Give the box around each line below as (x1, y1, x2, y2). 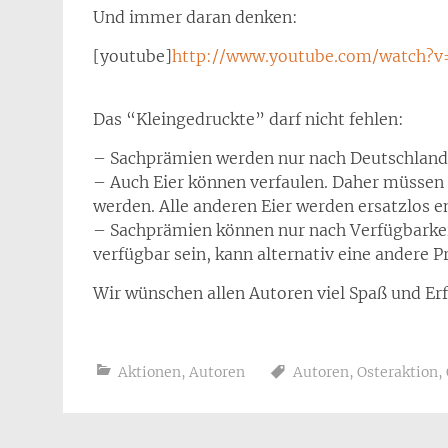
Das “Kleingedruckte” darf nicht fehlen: (93, 109, 404, 129)
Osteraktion (357, 363, 438, 381)
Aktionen (118, 363, 181, 381)
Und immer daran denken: (93, 7, 298, 27)
